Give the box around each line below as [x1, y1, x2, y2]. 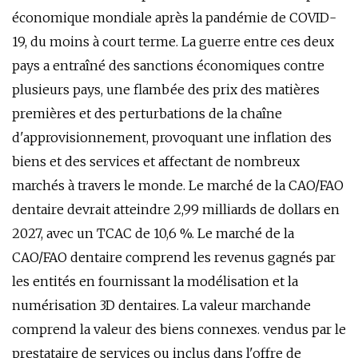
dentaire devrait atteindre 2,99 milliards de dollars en [12, 201, 340, 217]
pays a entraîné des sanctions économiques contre [12, 58, 324, 74]
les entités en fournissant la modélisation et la [12, 273, 298, 289]
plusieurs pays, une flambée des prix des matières [12, 82, 320, 97]
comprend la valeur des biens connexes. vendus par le [12, 321, 346, 337]
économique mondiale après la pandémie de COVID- [12, 10, 336, 26]
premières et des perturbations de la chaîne [12, 105, 282, 121]
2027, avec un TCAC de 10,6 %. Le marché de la [12, 225, 294, 241]
